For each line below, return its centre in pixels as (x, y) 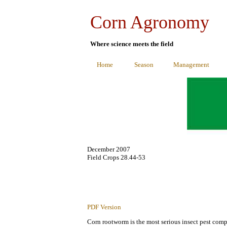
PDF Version (104, 207)
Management (191, 65)
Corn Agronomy (150, 22)
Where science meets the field (132, 44)
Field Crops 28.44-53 (116, 157)
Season (144, 65)
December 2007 (109, 149)
